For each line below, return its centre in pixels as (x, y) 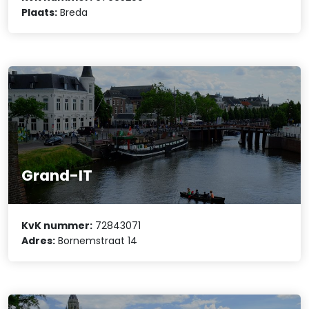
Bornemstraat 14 (97, 240)
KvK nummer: (57, 225)
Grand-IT (57, 176)
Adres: (39, 240)
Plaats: (40, 13)
